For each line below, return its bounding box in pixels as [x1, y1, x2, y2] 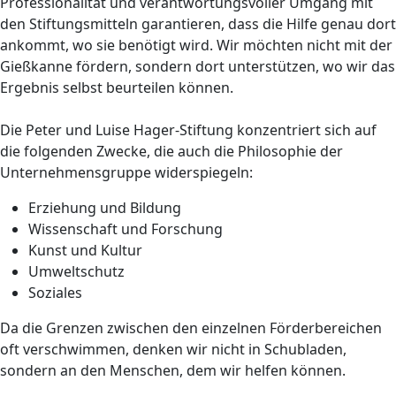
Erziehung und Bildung [28, 198, 181, 217]
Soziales [28, 283, 82, 302]
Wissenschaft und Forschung [28, 219, 223, 239]
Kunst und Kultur [28, 240, 142, 260]
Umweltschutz [28, 262, 125, 281]
